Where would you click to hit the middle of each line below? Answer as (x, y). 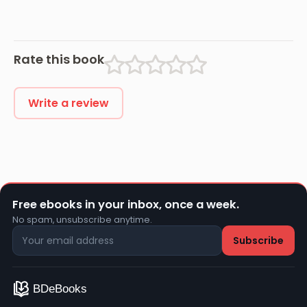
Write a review (69, 103)
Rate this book (59, 60)
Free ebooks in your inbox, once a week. (126, 205)
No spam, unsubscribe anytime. (82, 220)
